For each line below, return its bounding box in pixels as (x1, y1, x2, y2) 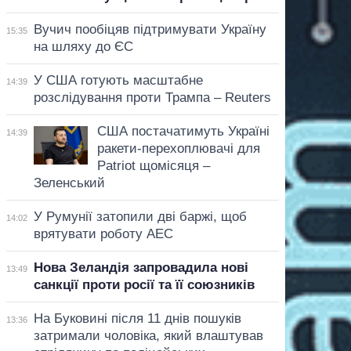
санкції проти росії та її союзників (33, 277, 255, 292)
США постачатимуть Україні (96, 123, 270, 139)
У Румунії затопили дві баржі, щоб (33, 208, 247, 224)
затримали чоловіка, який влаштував (33, 327, 263, 343)
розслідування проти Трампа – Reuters (33, 89, 271, 105)
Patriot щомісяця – (96, 157, 210, 173)
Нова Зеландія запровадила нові (33, 259, 248, 275)
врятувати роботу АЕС (33, 226, 173, 241)
